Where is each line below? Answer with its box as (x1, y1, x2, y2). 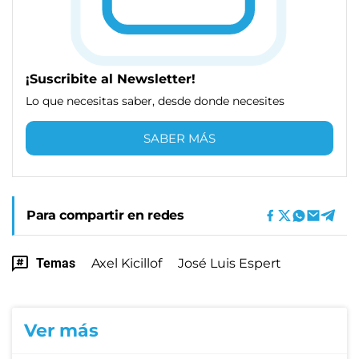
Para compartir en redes (26, 207, 184, 223)
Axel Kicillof (91, 255, 162, 271)
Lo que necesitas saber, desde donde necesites (26, 93, 284, 108)
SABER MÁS (143, 130, 216, 146)
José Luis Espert (178, 255, 281, 271)
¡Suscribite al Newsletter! (26, 71, 196, 87)
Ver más (24, 319, 99, 341)
